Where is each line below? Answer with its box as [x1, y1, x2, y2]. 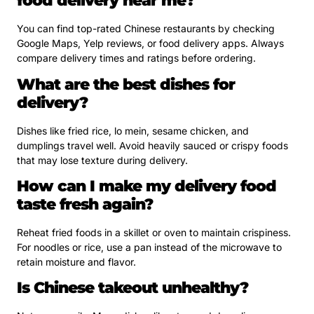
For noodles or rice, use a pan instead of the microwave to [17, 240, 282, 253]
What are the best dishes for [17, 74, 235, 94]
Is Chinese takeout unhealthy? [17, 278, 248, 298]
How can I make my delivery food [17, 176, 276, 196]
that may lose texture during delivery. [17, 153, 188, 166]
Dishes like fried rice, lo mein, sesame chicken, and [17, 124, 249, 137]
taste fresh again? [17, 194, 153, 214]
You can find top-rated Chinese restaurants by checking [17, 22, 275, 35]
